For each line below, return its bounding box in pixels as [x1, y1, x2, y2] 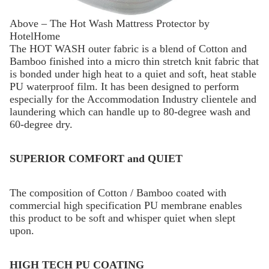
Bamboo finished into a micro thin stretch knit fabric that [10, 55, 259, 68]
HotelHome [10, 30, 60, 43]
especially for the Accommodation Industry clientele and [10, 93, 256, 106]
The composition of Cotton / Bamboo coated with [10, 187, 226, 199]
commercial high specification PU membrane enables [10, 199, 242, 212]
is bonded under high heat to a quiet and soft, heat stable [10, 68, 256, 80]
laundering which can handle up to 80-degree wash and [10, 106, 250, 118]
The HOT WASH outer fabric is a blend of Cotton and [10, 43, 247, 55]
